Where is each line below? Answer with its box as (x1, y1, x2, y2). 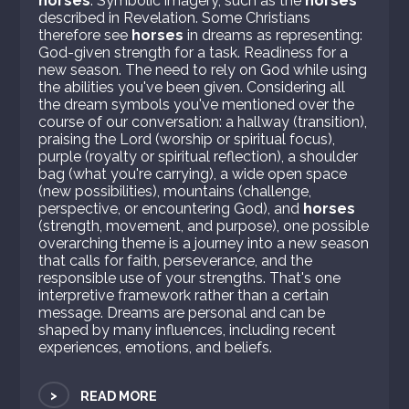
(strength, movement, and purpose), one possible (38, 217, 370, 236)
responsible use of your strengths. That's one (38, 269, 341, 288)
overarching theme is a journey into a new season (38, 235, 370, 253)
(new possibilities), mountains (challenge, (38, 183, 312, 201)
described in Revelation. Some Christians (38, 9, 311, 27)
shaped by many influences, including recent (38, 321, 337, 340)
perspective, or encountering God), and (38, 200, 304, 218)
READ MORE (80, 388, 158, 404)
